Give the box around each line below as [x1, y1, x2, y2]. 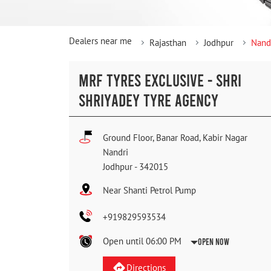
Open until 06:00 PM [103, 235, 181, 247]
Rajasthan [149, 37, 186, 49]
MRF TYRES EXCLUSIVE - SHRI [79, 70, 241, 91]
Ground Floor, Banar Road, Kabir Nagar [103, 132, 247, 144]
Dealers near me [69, 35, 132, 47]
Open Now [198, 236, 229, 247]
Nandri [103, 146, 128, 158]
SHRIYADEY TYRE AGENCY [79, 90, 218, 111]
